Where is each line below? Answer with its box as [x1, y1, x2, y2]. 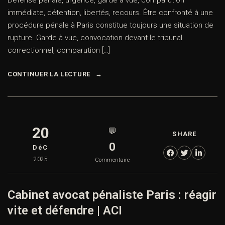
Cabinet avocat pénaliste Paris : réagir [8, 188, 216, 202]
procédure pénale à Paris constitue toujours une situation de [8, 21, 213, 30]
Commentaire [95, 157, 130, 164]
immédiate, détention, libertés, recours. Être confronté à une [8, 8, 213, 18]
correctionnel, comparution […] [8, 46, 110, 55]
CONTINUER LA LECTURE [8, 70, 90, 78]
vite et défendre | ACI [8, 203, 122, 218]
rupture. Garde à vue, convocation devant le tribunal [8, 33, 182, 43]
